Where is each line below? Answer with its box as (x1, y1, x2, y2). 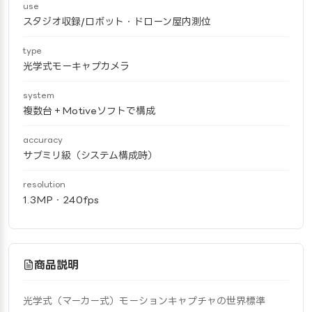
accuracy (23, 135, 63, 144)
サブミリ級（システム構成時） (23, 150, 157, 160)
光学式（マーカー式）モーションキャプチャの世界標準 (23, 295, 265, 306)
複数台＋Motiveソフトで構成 (23, 105, 155, 116)
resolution (23, 180, 65, 189)
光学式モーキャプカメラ (23, 61, 130, 71)
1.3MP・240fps (23, 194, 99, 205)
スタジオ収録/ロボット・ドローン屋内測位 (23, 16, 211, 26)
